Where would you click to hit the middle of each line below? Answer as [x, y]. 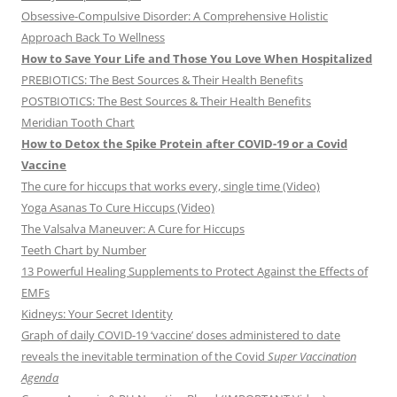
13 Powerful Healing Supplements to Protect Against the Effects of [195, 272]
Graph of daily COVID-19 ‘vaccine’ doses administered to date [181, 335]
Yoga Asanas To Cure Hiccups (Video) [118, 208]
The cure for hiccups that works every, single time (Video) [171, 187]
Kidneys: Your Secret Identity [97, 314]
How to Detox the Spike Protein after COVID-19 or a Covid [184, 144]
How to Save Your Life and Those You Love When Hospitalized [197, 59]
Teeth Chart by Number [84, 250]
